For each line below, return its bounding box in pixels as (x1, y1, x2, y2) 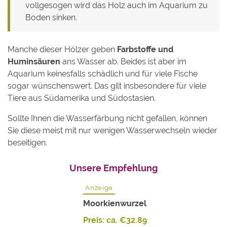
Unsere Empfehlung (69, 163, 158, 173)
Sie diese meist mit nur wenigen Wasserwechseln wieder (8, 126, 217, 135)
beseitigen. (8, 138, 47, 147)
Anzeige (85, 184, 113, 192)
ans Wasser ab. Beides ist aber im (60, 57, 186, 66)
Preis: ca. (83, 215, 120, 225)
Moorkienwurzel (83, 199, 147, 208)
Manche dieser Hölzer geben (8, 45, 117, 54)
